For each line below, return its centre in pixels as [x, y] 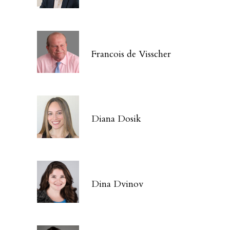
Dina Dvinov [118, 184]
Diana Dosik [117, 119]
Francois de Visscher [131, 54]
